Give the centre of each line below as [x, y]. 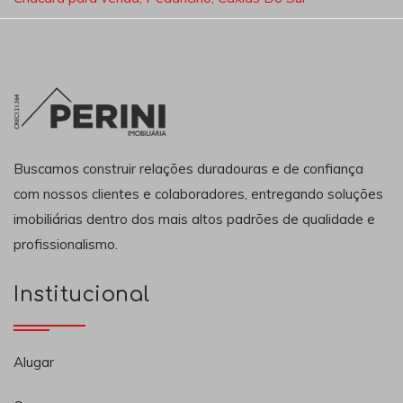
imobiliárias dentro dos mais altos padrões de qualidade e [194, 219]
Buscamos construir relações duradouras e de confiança [188, 168]
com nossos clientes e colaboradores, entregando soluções [198, 193]
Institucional [82, 295]
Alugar [34, 362]
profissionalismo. [66, 244]
